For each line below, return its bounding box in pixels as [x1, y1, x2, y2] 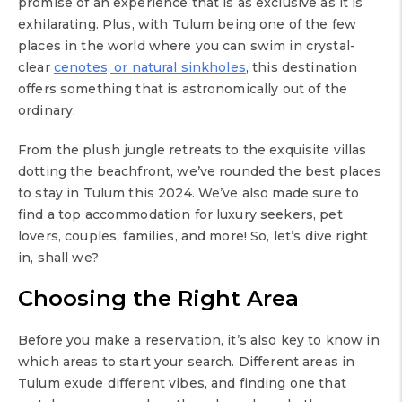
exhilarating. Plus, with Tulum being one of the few [18, 16, 357, 33]
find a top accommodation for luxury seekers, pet [18, 206, 343, 223]
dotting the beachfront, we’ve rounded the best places [18, 163, 382, 180]
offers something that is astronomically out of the [18, 81, 348, 98]
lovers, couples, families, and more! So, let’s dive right [18, 228, 368, 245]
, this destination [245, 59, 358, 76]
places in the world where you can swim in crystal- [18, 38, 356, 55]
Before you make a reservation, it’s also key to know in [18, 332, 380, 349]
